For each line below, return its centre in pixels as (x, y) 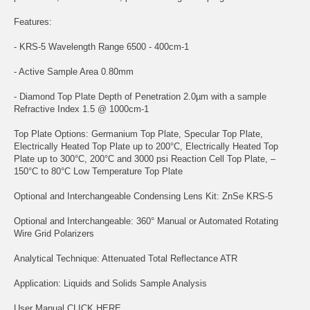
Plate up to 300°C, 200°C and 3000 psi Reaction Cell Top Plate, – (145, 158)
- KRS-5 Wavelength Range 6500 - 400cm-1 (101, 46)
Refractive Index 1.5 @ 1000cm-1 (81, 109)
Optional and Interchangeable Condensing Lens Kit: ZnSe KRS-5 (143, 196)
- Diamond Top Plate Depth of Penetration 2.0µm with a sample (140, 96)
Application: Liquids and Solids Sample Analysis (110, 283)
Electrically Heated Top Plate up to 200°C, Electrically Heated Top (146, 146)
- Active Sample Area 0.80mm (74, 71)
